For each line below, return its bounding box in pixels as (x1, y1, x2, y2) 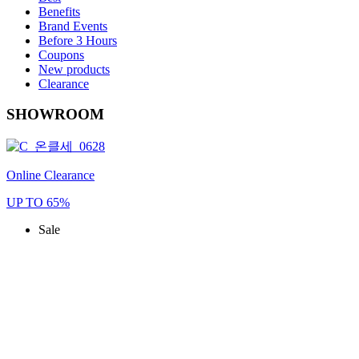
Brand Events (38, 18, 107, 33)
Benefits (38, 4, 80, 18)
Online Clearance (6, 168, 95, 183)
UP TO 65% (6, 196, 70, 210)
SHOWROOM (6, 106, 104, 123)
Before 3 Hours (38, 33, 117, 47)
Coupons (38, 47, 84, 62)
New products (38, 62, 110, 76)
